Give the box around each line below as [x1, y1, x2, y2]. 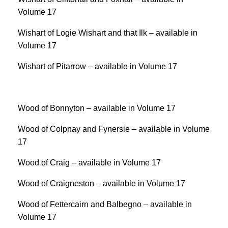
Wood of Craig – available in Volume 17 [18, 158, 161, 167]
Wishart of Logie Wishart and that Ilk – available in [18, 28, 197, 37]
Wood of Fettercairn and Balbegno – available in [18, 200, 192, 209]
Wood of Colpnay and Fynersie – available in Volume [18, 125, 210, 133]
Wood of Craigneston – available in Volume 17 [18, 179, 185, 188]
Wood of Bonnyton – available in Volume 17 [18, 104, 176, 112]
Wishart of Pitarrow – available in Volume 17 [18, 62, 177, 71]
